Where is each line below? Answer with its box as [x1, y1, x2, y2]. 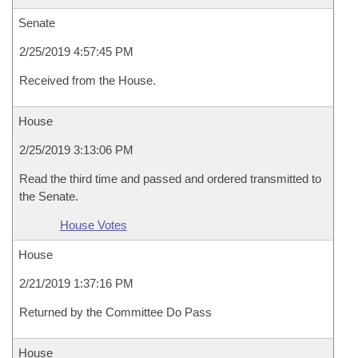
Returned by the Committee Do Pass [19, 305, 212, 319]
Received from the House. [19, 74, 156, 87]
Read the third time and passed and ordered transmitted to [19, 172, 321, 185]
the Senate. [19, 189, 78, 203]
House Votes [59, 218, 127, 232]
